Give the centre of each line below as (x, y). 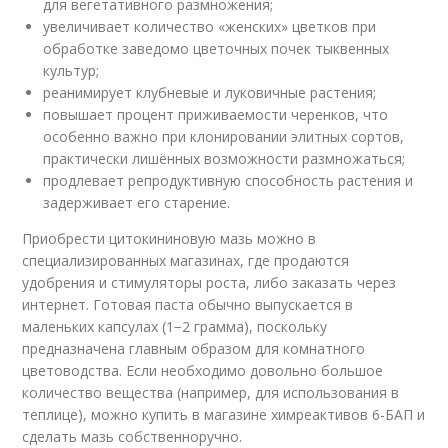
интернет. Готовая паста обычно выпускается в (188, 304)
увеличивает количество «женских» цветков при (210, 26)
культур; (71, 70)
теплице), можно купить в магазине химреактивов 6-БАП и (224, 414)
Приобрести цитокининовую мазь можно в (169, 238)
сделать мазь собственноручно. (132, 436)
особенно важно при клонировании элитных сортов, (224, 136)
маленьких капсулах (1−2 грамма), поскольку (175, 326)
